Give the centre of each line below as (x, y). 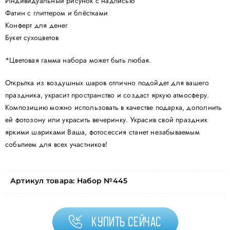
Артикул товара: (43, 180)
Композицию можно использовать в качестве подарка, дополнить (113, 107)
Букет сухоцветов (32, 37)
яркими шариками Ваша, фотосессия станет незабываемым (102, 132)
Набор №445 (102, 180)
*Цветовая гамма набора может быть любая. (78, 60)
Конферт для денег (36, 25)
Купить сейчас (127, 222)
